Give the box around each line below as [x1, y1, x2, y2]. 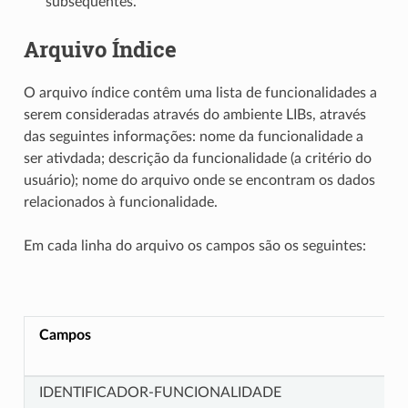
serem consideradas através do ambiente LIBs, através [23, 107, 366, 122]
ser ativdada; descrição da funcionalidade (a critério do [23, 150, 372, 166]
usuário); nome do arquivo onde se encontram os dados [23, 172, 375, 188]
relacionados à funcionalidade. [23, 194, 218, 209]
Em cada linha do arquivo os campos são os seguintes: [23, 238, 366, 253]
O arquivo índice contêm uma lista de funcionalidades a [23, 85, 377, 100]
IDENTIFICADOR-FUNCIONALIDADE [38, 385, 281, 401]
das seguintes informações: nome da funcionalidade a [23, 128, 363, 144]
